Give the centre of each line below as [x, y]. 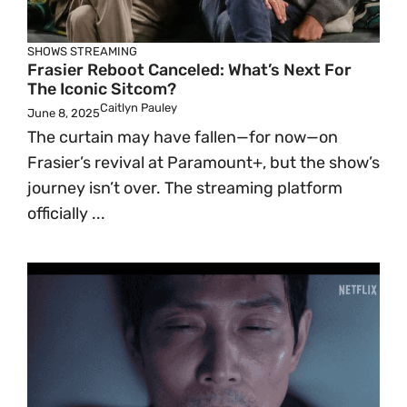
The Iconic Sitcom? [102, 89]
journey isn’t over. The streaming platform [185, 188]
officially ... [66, 213]
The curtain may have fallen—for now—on [183, 137]
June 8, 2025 [64, 113]
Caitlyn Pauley [139, 108]
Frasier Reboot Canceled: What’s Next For [189, 70]
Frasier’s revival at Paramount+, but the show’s [203, 163]
